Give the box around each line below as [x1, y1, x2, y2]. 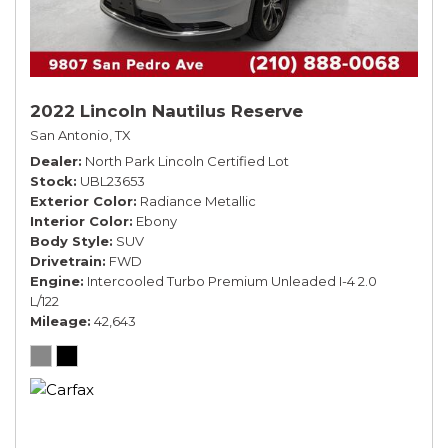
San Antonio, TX [30, 126, 131, 143]
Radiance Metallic [140, 192, 256, 209]
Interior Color [30, 212, 129, 229]
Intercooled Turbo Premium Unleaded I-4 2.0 [87, 272, 377, 289]
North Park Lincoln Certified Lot [85, 152, 289, 169]
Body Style [30, 232, 109, 249]
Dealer [30, 152, 78, 169]
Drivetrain [30, 252, 102, 269]
